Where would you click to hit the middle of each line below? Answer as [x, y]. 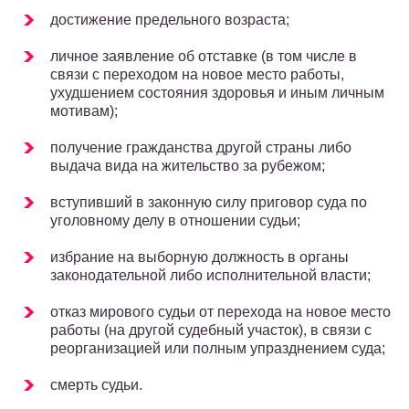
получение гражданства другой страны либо [201, 148]
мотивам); [84, 111]
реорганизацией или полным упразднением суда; [218, 349]
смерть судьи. [96, 385]
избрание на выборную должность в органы [199, 257]
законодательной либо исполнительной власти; [210, 276]
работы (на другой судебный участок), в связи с [211, 330]
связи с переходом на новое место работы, [197, 75]
